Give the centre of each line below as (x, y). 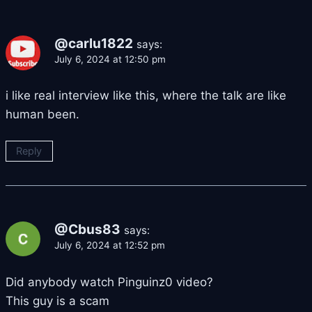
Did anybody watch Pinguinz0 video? (109, 282)
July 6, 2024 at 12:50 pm (110, 59)
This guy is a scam (57, 301)
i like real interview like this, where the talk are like (146, 96)
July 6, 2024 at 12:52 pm (110, 245)
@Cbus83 (87, 230)
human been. (42, 115)
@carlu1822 (94, 43)
